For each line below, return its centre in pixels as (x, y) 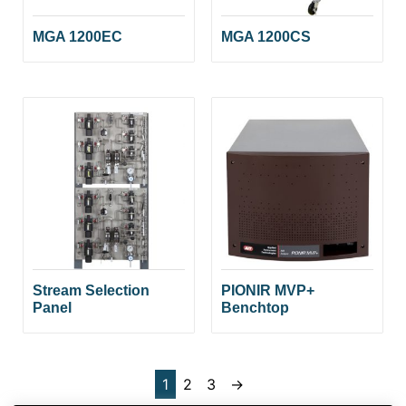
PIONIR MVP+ (268, 291)
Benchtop (255, 308)
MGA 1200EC (78, 37)
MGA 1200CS (266, 37)
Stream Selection (92, 291)
